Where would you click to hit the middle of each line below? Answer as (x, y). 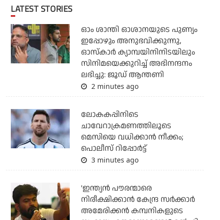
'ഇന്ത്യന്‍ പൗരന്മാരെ (116, 188)
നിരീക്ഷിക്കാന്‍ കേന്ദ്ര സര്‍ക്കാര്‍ (138, 199)
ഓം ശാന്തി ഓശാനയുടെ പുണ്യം (139, 29)
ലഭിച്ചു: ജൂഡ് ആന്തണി (122, 75)
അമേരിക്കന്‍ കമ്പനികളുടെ (132, 211)
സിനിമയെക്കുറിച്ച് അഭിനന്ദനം (136, 63)
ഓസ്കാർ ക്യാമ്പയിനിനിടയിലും (138, 52)
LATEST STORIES (44, 9)
